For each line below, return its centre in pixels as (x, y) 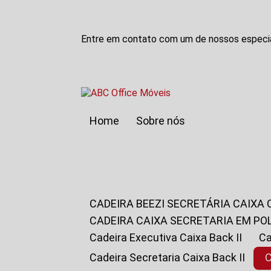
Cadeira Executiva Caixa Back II (170, 237)
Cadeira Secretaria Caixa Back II (171, 257)
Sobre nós (164, 121)
